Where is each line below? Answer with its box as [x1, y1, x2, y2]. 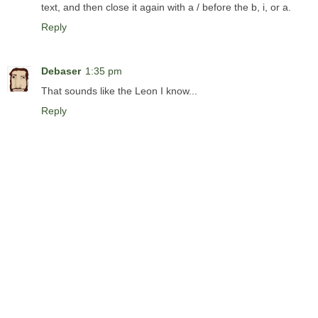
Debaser [41, 65, 81, 77]
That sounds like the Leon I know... [41, 85, 197, 97]
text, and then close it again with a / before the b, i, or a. [41, 1, 291, 13]
